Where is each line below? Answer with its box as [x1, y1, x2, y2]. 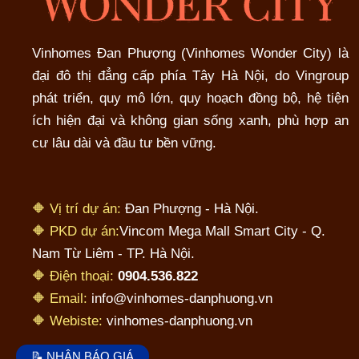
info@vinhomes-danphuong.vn [91, 290, 272, 306]
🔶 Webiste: [32, 313, 103, 329]
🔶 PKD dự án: [32, 223, 119, 239]
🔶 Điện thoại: [32, 268, 114, 284]
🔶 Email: [32, 290, 87, 306]
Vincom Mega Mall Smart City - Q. [119, 223, 325, 239]
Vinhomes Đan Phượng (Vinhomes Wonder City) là [32, 46, 349, 62]
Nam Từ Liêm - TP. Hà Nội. [32, 245, 195, 261]
